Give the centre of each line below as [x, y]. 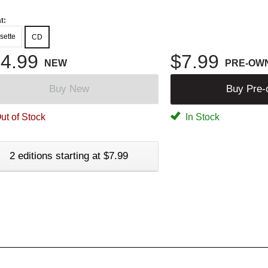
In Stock [201, 117]
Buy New [69, 89]
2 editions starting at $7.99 [69, 156]
